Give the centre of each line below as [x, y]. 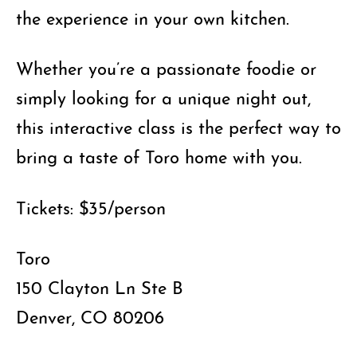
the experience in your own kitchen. [153, 16]
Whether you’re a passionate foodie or [166, 67]
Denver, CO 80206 [90, 315]
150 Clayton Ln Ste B [100, 285]
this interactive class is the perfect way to [178, 126]
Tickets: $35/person [91, 206]
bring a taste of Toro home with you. [159, 155]
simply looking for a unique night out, [163, 96]
